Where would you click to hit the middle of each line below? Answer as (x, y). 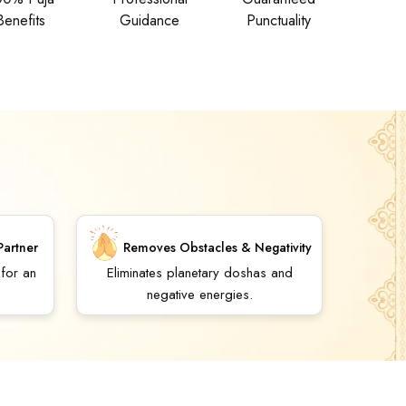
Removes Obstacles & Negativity (217, 247)
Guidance (150, 21)
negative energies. (199, 294)
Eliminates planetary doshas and (199, 272)
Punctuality (279, 21)
